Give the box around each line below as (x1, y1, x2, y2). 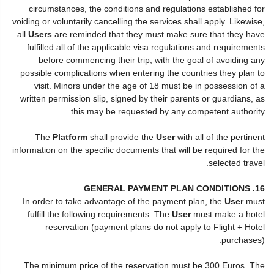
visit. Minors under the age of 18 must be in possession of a (34, 80, 265, 91)
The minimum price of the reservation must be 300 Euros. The (24, 260, 265, 270)
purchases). (221, 234, 265, 245)
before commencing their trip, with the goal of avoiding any (39, 54, 265, 65)
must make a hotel (191, 209, 265, 219)
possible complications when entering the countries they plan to (20, 67, 265, 78)
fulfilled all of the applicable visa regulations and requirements (27, 42, 265, 52)
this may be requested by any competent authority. (71, 106, 265, 116)
